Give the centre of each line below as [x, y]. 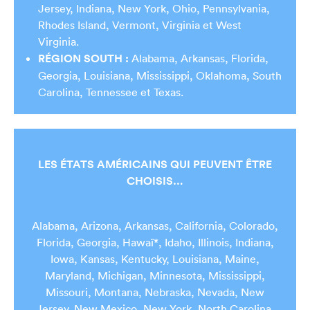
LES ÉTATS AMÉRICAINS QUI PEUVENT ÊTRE [155, 164]
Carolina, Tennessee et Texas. [111, 92]
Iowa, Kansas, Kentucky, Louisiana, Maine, [155, 258]
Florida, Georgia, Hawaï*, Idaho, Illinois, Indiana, [155, 242]
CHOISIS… [155, 181]
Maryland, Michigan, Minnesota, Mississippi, [155, 275]
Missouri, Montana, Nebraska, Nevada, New [155, 292]
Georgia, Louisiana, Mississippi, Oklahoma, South [160, 75]
